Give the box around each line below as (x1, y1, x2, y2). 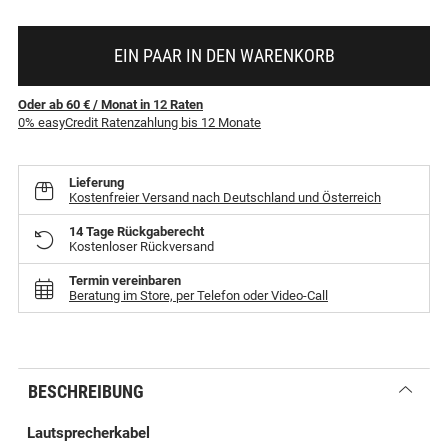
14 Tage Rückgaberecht (69, 224, 204, 240)
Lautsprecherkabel (27, 424, 150, 443)
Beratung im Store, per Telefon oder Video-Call (69, 288, 328, 304)
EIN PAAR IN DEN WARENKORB (113, 45, 335, 67)
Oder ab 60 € (18, 97, 90, 113)
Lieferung (69, 175, 124, 191)
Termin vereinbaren (69, 273, 181, 289)
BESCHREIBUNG (28, 381, 144, 403)
